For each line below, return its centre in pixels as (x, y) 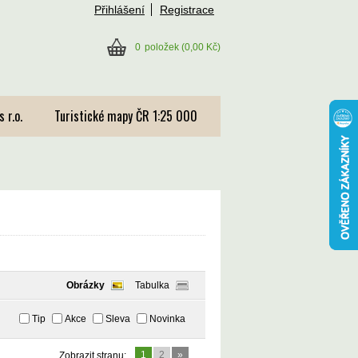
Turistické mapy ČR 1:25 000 (126, 116)
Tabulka (152, 285)
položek (162, 47)
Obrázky (86, 285)
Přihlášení (119, 10)
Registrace (187, 10)
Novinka (167, 319)
